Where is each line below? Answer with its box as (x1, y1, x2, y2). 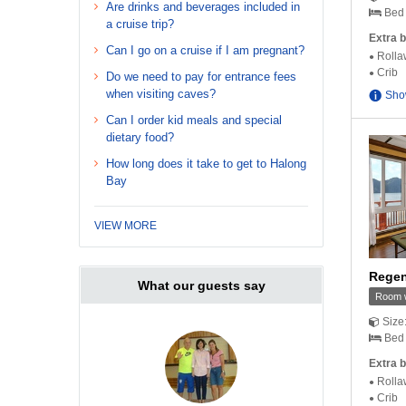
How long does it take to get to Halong (106, 157, 306, 171)
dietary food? (106, 130, 174, 145)
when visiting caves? (106, 87, 216, 101)
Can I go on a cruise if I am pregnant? (106, 43, 304, 58)
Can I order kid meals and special (106, 113, 282, 128)
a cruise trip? (106, 17, 174, 32)
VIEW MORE (94, 219, 157, 233)
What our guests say (137, 278, 266, 294)
